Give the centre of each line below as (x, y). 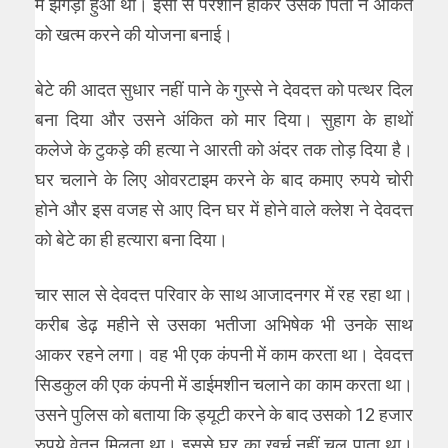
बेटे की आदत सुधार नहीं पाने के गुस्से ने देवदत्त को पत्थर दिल (224, 89)
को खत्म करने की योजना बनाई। (134, 34)
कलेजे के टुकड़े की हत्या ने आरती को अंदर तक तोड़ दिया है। (224, 149)
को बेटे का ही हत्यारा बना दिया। (131, 239)
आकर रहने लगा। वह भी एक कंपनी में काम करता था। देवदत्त (224, 354)
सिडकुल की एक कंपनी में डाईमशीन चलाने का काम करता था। (224, 384)
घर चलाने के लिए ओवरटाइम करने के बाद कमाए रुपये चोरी (224, 179)
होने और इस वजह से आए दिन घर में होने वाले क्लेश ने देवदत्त (224, 209)
